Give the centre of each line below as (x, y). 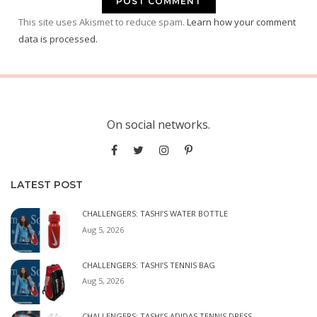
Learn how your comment (241, 22)
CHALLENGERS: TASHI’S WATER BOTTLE (155, 214)
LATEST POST (47, 185)
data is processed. (58, 39)
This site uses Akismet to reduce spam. (103, 22)
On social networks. (158, 125)
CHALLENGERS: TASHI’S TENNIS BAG (149, 265)
